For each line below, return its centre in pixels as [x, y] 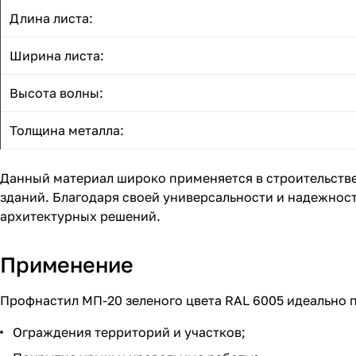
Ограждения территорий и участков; [129, 333]
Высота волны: [56, 93]
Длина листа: [51, 19]
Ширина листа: [57, 56]
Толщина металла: [67, 131]
